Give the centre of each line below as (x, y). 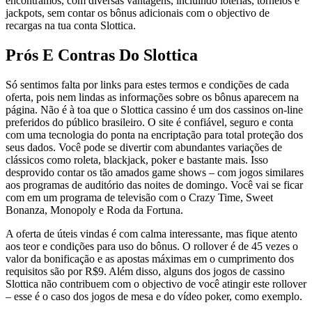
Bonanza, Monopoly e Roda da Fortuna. (94, 210)
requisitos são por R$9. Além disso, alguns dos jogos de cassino (145, 271)
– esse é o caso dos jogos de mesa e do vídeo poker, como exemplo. (154, 296)
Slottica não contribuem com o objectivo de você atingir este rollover (156, 283)
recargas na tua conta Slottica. (71, 25)
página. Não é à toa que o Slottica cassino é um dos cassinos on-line (154, 109)
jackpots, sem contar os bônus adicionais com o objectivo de (138, 13)
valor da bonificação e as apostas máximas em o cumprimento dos (150, 258)
